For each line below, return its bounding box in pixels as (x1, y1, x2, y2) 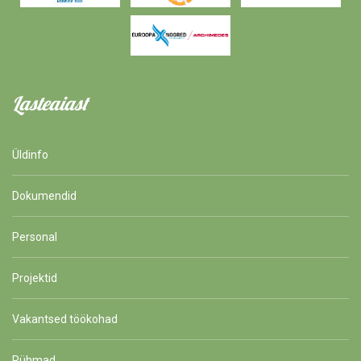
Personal (12, 230, 57, 243)
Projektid (12, 271, 57, 284)
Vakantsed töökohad (12, 312, 118, 326)
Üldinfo (12, 147, 48, 161)
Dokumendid (12, 189, 77, 202)
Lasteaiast (12, 90, 88, 115)
